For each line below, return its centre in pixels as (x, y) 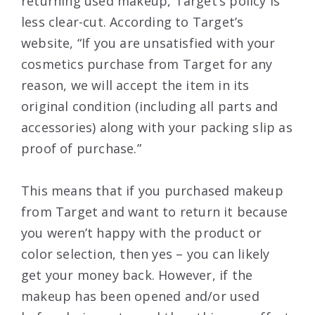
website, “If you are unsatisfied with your (148, 43)
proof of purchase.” (81, 148)
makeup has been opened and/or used (140, 296)
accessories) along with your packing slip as (157, 127)
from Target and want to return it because (155, 211)
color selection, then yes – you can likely (146, 253)
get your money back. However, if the (137, 275)
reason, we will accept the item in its (135, 85)
